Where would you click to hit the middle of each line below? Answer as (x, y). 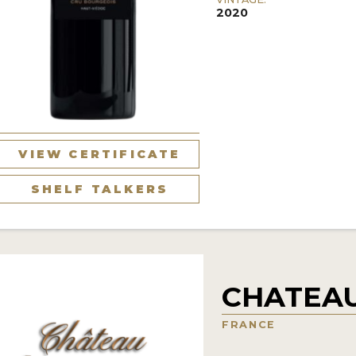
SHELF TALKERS (100, 189)
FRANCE (249, 324)
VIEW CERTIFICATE (100, 154)
